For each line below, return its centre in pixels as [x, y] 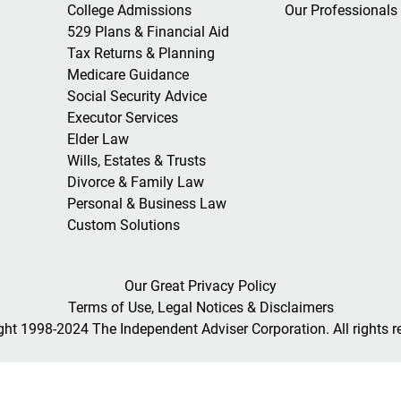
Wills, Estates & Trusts [136, 160]
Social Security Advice [137, 96]
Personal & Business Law [146, 203]
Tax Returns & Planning [141, 53]
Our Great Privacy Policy [200, 286]
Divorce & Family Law [135, 182]
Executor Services [122, 117]
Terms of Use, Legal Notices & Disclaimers [200, 308]
